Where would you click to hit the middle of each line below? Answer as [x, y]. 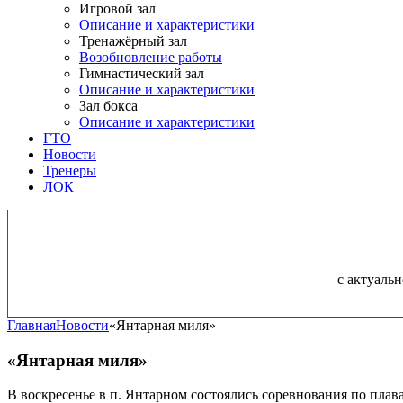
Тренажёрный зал [133, 40]
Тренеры [70, 170]
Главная [31, 325]
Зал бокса [108, 105]
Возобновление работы [151, 57]
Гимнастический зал [142, 73]
